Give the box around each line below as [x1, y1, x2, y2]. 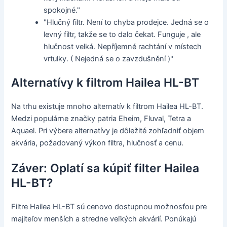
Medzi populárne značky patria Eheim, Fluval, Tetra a [11, 114, 192, 124]
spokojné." [44, 5, 81, 15]
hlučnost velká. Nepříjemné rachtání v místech [44, 42, 202, 51]
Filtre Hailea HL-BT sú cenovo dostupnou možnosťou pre [11, 202, 207, 211]
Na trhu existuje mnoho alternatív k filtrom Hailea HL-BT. [11, 102, 204, 111]
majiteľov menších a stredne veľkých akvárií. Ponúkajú [11, 214, 197, 223]
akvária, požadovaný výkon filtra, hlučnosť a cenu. [11, 138, 184, 148]
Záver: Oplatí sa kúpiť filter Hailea [11, 161, 200, 175]
